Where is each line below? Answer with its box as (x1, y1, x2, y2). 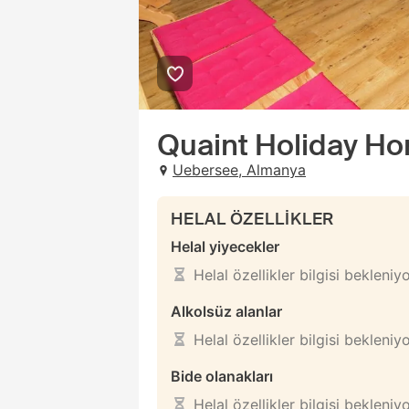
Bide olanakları (171, 367, 273, 385)
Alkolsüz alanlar (171, 302, 282, 320)
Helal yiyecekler (171, 237, 279, 256)
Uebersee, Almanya (173, 161, 306, 179)
